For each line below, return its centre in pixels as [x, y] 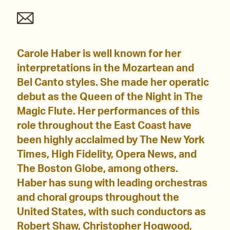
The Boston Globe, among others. [98, 169]
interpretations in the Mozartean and [106, 69]
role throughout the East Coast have [104, 126]
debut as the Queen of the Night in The [110, 97]
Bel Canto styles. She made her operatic [113, 83]
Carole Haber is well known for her [99, 54]
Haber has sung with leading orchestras [112, 184]
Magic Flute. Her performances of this [108, 112]
